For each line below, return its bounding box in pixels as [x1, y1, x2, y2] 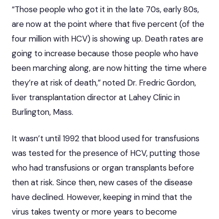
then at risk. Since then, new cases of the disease [12, 176, 193, 188]
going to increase [12, 47, 76, 59]
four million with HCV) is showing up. [12, 33, 145, 44]
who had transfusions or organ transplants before [12, 162, 194, 173]
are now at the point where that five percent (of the [12, 18, 204, 29]
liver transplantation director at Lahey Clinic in [12, 91, 180, 103]
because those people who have [76, 47, 198, 59]
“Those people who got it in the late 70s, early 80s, [12, 3, 199, 15]
